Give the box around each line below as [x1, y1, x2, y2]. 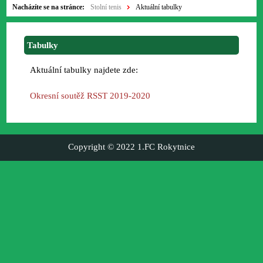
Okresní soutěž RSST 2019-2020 [30, 91, 151, 100]
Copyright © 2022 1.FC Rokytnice [68, 142, 195, 151]
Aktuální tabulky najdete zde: [30, 65, 139, 75]
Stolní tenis [90, 3, 122, 11]
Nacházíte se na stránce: [12, 3, 85, 11]
